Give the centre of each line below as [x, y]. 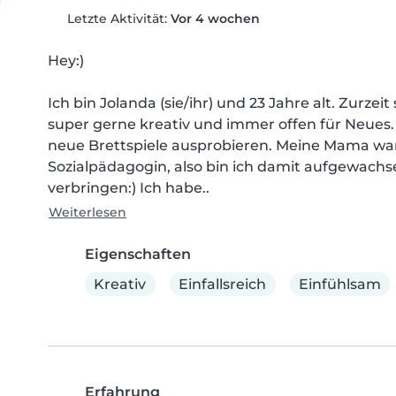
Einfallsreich [223, 284]
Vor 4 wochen [215, 19]
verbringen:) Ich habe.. [129, 188]
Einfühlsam [339, 284]
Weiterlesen [88, 212]
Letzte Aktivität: [117, 19]
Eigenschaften [138, 254]
